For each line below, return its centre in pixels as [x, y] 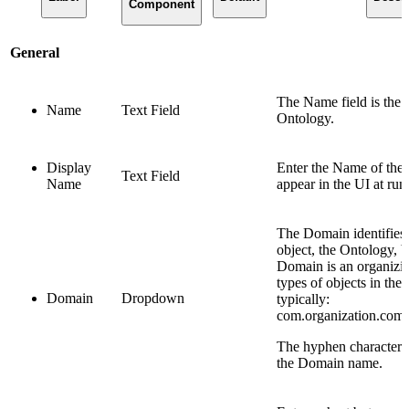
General [35, 52]
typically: [303, 299]
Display [69, 167]
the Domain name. [330, 362]
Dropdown [153, 298]
